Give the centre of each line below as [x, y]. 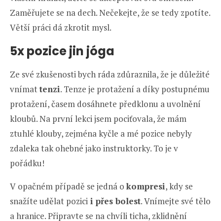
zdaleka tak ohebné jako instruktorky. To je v [94, 148]
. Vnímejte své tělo [176, 201]
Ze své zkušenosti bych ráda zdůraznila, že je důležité [110, 74]
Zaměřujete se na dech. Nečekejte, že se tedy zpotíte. [110, 12]
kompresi [146, 186]
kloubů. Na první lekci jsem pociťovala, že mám [98, 118]
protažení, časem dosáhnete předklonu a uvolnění [105, 104]
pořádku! [27, 163]
